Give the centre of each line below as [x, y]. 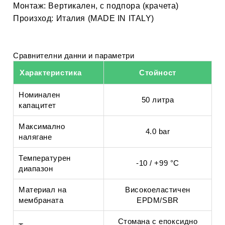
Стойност [158, 73]
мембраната [41, 200]
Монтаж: [30, 6]
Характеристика [51, 73]
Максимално [42, 126]
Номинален [40, 95]
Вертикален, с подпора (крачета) [112, 6]
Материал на [43, 190]
